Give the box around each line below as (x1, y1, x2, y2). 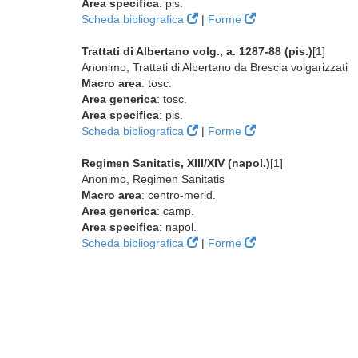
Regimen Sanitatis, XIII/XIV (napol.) (82, 157, 270, 169)
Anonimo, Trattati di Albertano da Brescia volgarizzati (82, 61, 348, 74)
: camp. (157, 205, 194, 217)
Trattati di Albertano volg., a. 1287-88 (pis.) (82, 45, 312, 58)
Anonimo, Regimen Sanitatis (82, 173, 225, 185)
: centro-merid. (141, 189, 216, 201)
